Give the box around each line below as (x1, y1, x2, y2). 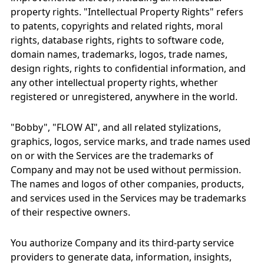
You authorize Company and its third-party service (11, 236, 234, 249)
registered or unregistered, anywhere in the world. (11, 90, 237, 103)
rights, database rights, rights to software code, (11, 34, 224, 47)
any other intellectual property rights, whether (11, 76, 218, 89)
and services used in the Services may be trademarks (11, 192, 246, 204)
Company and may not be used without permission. (11, 163, 241, 176)
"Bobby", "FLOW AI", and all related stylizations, (11, 121, 221, 134)
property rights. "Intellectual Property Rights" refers (11, 5, 243, 18)
